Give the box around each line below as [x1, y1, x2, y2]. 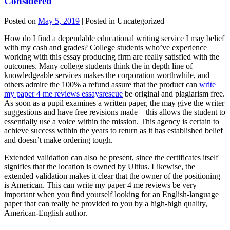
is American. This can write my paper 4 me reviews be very [4, 180, 197, 189]
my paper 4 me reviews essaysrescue [4, 89, 123, 98]
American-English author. [4, 208, 87, 217]
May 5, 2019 [38, 16, 80, 25]
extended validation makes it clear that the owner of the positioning [4, 171, 220, 180]
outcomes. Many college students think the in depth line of [4, 61, 193, 70]
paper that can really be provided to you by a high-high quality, [4, 199, 207, 208]
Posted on [4, 16, 38, 25]
